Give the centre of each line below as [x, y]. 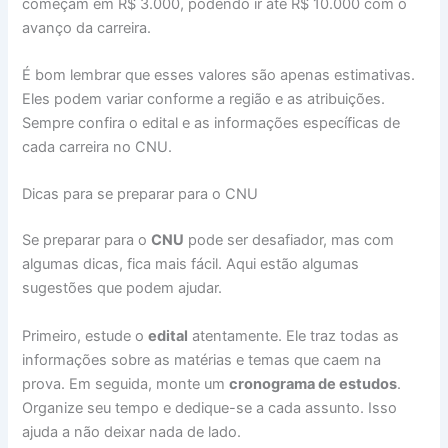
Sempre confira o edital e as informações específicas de [211, 123]
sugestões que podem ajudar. [122, 288]
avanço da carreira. [87, 27]
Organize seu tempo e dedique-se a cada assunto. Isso [210, 407]
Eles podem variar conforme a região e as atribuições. [204, 99]
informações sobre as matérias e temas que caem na [202, 359]
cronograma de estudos [313, 383]
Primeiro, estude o [85, 335]
